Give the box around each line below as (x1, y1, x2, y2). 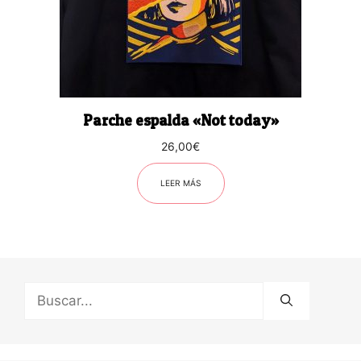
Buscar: (23, 282, 72, 299)
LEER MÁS (160, 177, 201, 188)
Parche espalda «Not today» (82, 110, 279, 130)
